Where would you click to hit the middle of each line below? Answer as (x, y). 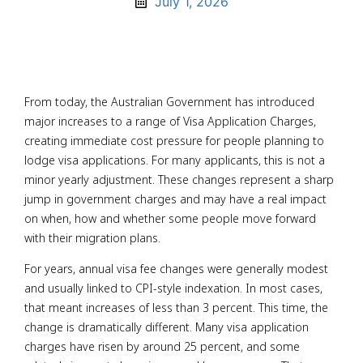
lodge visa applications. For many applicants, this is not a (175, 160)
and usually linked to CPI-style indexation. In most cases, (173, 288)
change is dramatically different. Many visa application (167, 327)
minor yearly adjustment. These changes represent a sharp (179, 179)
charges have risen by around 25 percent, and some (162, 346)
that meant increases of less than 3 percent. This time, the (176, 307)
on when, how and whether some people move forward (170, 218)
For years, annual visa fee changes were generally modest (176, 269)
